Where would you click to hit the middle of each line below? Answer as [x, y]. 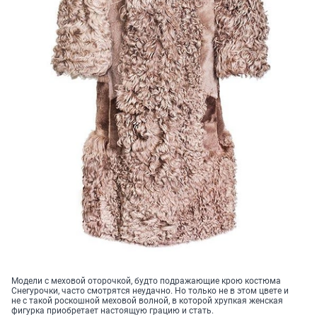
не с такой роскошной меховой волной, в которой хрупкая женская [147, 301]
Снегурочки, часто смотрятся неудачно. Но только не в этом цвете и [150, 291]
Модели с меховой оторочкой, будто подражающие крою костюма [146, 281]
